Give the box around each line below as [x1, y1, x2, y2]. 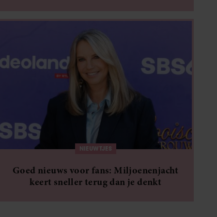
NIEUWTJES [79, 144, 112, 152]
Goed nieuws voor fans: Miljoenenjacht [12, 163, 179, 177]
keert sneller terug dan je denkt [30, 175, 162, 188]
